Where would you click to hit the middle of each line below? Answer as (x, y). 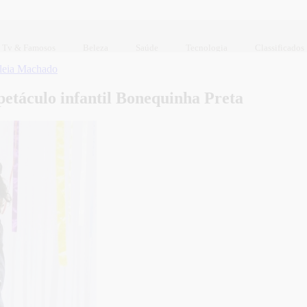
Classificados (280, 47)
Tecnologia (207, 47)
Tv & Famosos (29, 47)
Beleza (96, 47)
